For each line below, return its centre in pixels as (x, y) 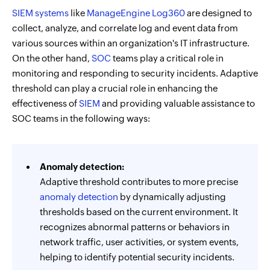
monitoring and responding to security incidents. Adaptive (135, 73)
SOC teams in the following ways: (81, 118)
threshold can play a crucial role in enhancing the (115, 88)
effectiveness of (46, 103)
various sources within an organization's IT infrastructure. (131, 43)
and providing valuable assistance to (177, 103)
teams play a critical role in (167, 58)
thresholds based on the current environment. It (139, 212)
